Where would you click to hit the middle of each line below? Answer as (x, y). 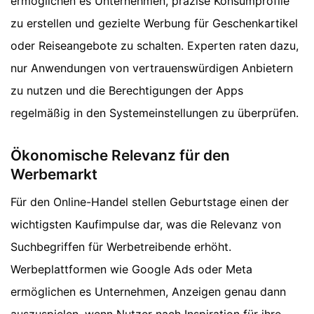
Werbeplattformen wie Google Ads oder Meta (131, 269)
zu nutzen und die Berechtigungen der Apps (127, 90)
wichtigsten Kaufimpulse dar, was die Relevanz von (146, 225)
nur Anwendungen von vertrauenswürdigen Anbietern (152, 68)
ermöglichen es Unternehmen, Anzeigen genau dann (148, 292)
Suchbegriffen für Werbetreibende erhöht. (121, 247)
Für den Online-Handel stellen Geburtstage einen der (150, 202)
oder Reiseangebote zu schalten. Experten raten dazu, (155, 45)
